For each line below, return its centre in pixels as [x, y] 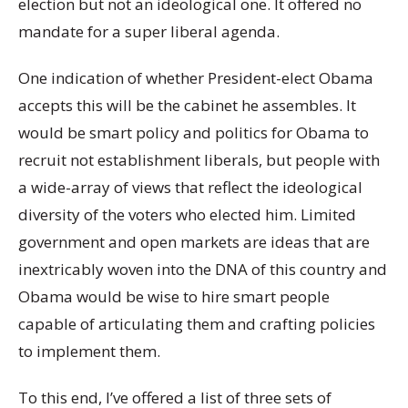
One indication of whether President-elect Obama [196, 78]
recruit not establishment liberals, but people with [199, 160]
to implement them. [89, 352]
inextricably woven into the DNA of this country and [203, 270]
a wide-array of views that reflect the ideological [190, 188]
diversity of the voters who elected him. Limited [187, 215]
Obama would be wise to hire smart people [174, 297]
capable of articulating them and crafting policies [197, 324]
